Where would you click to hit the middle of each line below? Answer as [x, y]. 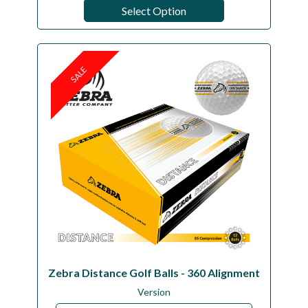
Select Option [154, 10]
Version [154, 292]
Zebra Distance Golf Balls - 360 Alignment [154, 272]
